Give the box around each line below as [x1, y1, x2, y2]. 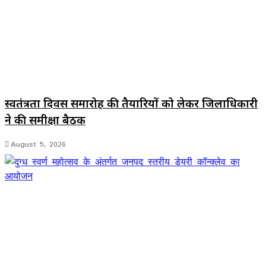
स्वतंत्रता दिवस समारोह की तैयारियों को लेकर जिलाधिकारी [5, 95, 258, 110]
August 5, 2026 [11, 137, 66, 152]
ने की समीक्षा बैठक [5, 112, 85, 127]
